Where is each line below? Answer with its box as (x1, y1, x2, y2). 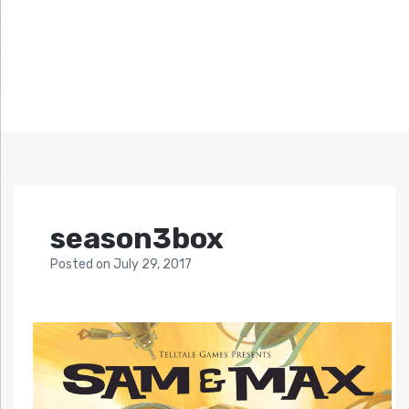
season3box (50, 221, 224, 257)
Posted (50, 257, 96, 273)
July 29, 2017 (113, 257, 192, 273)
